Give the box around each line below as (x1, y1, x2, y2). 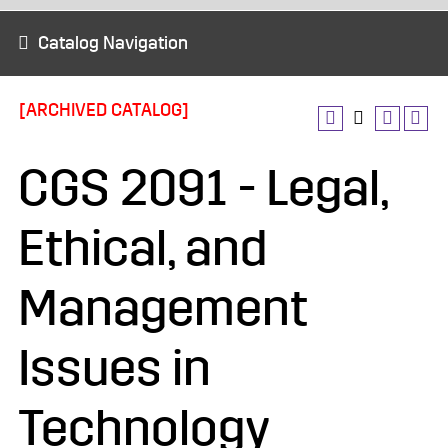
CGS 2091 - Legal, (18, 164, 388, 215)
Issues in (18, 344, 211, 395)
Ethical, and (18, 224, 267, 275)
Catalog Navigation (38, 34, 188, 52)
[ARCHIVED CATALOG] (19, 101, 189, 119)
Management (18, 284, 308, 335)
